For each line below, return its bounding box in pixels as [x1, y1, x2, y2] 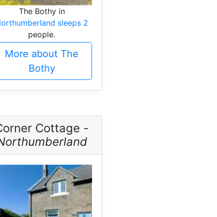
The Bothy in [18, 6, 65, 16]
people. [28, 29, 55, 39]
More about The [5, 47, 78, 60]
